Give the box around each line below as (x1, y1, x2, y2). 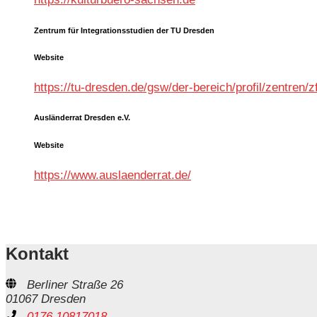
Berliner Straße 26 (27, 278, 123, 292)
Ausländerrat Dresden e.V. (34, 113, 130, 122)
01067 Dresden (6, 292, 86, 306)
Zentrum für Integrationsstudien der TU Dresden (34, 25, 214, 35)
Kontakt (6, 244, 69, 264)
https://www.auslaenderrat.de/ (34, 168, 191, 182)
